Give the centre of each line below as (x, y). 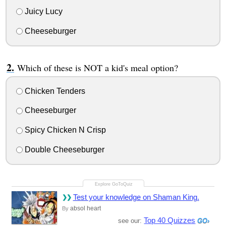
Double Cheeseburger (63, 150)
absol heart (85, 208)
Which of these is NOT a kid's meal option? (97, 67)
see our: (131, 221)
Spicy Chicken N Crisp (64, 130)
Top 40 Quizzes (170, 220)
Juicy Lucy (42, 12)
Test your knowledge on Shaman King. (136, 197)
